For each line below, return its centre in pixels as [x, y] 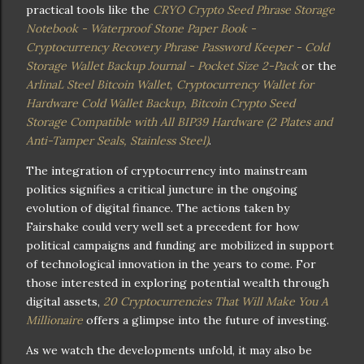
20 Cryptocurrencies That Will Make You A [216, 302]
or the [317, 66]
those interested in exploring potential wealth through [178, 283]
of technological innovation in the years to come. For [171, 264]
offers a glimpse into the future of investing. [206, 321]
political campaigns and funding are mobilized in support [180, 246]
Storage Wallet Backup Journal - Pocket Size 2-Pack [162, 66]
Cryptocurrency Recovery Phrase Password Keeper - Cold [178, 48]
